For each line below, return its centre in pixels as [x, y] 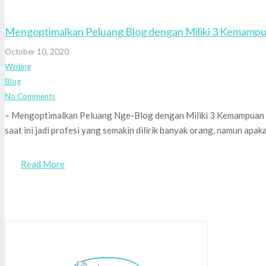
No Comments [30, 96]
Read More [43, 164]
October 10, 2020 [37, 51]
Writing [18, 66]
